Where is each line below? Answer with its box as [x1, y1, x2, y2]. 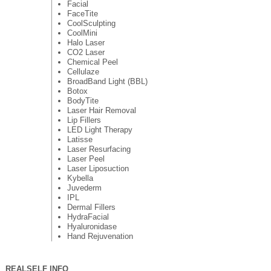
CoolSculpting [67, 18, 116, 28]
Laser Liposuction [67, 163, 129, 173]
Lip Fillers [67, 115, 101, 125]
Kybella [67, 173, 93, 183]
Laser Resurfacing [67, 144, 131, 154]
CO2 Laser [67, 47, 105, 57]
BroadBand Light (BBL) [67, 76, 148, 86]
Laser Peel [67, 154, 105, 163]
